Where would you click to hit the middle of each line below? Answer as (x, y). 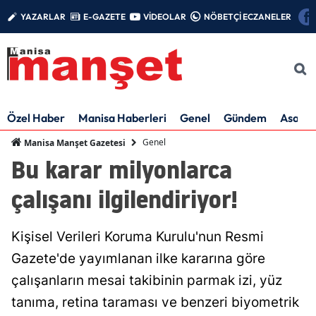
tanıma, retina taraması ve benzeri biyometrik (155, 302)
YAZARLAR (43, 16)
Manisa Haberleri (122, 117)
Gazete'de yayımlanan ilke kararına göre (138, 258)
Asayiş (296, 117)
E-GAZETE (104, 16)
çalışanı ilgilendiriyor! (124, 199)
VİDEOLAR (165, 16)
